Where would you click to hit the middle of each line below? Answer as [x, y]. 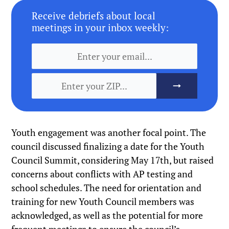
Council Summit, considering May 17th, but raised [113, 160]
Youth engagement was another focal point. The [109, 133]
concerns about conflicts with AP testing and [102, 174]
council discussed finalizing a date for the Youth [108, 146]
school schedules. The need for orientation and [107, 188]
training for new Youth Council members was [103, 202]
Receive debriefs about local [94, 16]
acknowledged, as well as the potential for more [107, 215]
